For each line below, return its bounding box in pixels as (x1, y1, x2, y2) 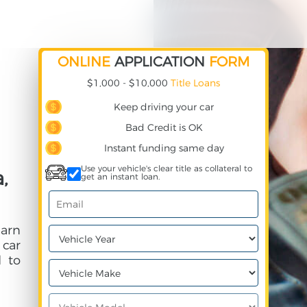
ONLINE (58, 53, 110, 70)
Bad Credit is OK (125, 121, 203, 134)
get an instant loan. (81, 171, 160, 182)
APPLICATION (110, 53, 209, 70)
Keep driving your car (114, 101, 214, 113)
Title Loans (171, 77, 220, 89)
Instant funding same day (103, 142, 224, 154)
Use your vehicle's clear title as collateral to (81, 163, 252, 173)
